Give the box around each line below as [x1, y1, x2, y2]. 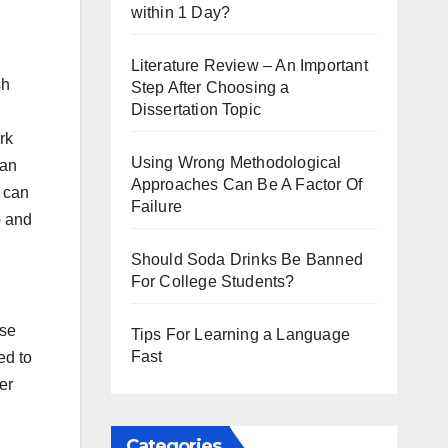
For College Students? [130, 272, 295, 290]
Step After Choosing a [130, 78, 290, 96]
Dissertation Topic [130, 100, 262, 118]
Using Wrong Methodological [130, 153, 342, 171]
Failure [130, 197, 182, 215]
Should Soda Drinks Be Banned [130, 250, 364, 268]
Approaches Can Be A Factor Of [130, 175, 363, 193]
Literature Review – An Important [130, 56, 368, 74]
